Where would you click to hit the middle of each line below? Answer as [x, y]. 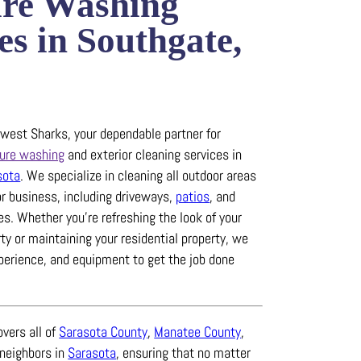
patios [193, 196]
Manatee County [198, 331]
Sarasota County [104, 331]
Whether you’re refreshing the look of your [130, 217]
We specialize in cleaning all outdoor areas [142, 175]
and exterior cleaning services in [154, 154]
